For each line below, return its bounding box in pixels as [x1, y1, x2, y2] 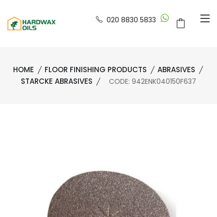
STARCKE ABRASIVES [21, 76, 93, 86]
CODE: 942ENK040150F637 [105, 77, 196, 86]
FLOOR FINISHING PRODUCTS [45, 64, 147, 75]
